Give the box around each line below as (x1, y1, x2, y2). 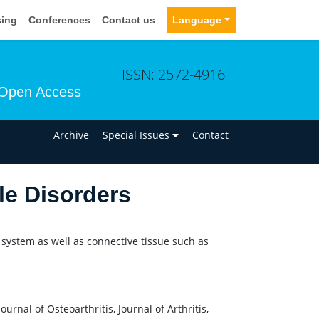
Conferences (28, 14, 91, 26)
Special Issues (103, 127, 173, 142)
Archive (53, 127, 90, 142)
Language (172, 14, 222, 26)
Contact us (102, 14, 156, 26)
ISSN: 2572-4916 (122, 64, 225, 84)
